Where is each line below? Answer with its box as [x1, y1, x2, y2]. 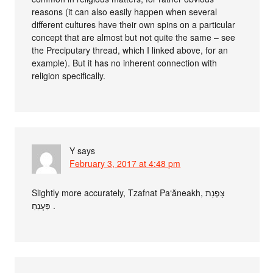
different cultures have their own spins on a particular [32, 18, 236, 30]
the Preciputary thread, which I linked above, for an [32, 43, 229, 56]
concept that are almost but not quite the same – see [32, 30, 236, 43]
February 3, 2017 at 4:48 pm [69, 157, 181, 169]
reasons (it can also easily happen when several [32, 5, 218, 18]
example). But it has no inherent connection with [32, 56, 218, 69]
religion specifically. [32, 69, 106, 82]
